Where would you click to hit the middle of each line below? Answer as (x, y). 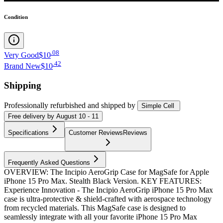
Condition (16, 17)
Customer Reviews (96, 132)
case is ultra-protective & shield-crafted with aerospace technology (108, 199)
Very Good (21, 55)
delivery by (38, 116)
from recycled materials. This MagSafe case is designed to (95, 208)
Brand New (22, 66)
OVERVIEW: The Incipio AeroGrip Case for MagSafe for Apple (107, 172)
